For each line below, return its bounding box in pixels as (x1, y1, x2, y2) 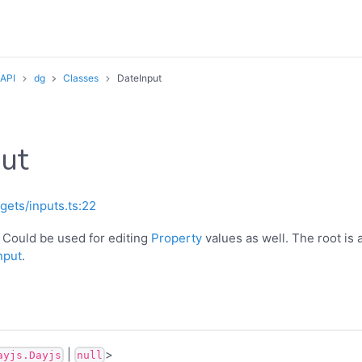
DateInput (116, 72, 162, 84)
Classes (63, 72, 99, 84)
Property (151, 230, 202, 246)
